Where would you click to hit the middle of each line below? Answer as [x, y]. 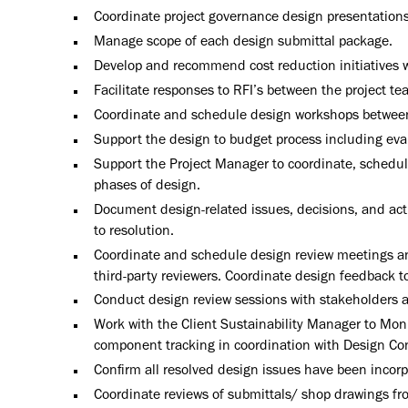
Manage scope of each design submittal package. [243, 42]
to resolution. [133, 232]
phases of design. [147, 186]
